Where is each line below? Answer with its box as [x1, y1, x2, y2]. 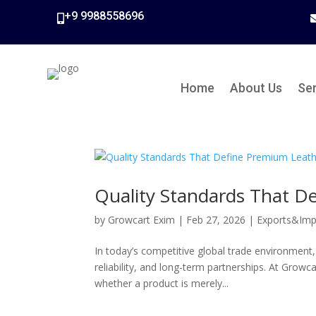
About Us [229, 80, 282, 95]
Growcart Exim [108, 212, 176, 226]
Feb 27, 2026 [186, 212, 246, 226]
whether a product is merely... [95, 276, 229, 290]
